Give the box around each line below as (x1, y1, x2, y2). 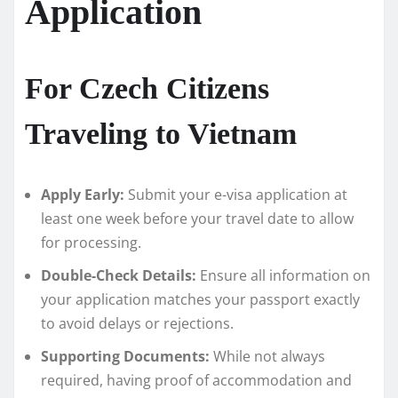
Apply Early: (41, 184, 124, 204)
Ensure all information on (196, 265, 370, 285)
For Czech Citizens (25, 71, 269, 105)
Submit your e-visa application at (124, 184, 347, 204)
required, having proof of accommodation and (41, 370, 352, 390)
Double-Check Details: (41, 265, 196, 285)
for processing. (41, 232, 141, 252)
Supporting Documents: (41, 346, 210, 366)
